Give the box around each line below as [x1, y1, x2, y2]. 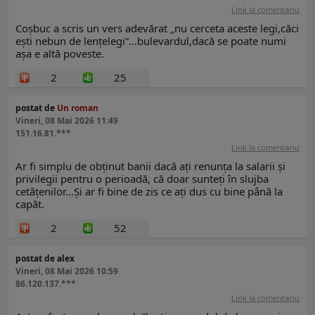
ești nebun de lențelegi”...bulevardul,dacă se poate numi [15, 34, 286, 49]
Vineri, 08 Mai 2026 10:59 [15, 265, 118, 278]
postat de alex [15, 252, 75, 265]
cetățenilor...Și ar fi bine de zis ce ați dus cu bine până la [15, 184, 283, 199]
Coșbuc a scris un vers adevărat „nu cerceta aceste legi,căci [15, 21, 299, 36]
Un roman [57, 102, 98, 115]
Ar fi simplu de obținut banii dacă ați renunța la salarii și [15, 159, 285, 174]
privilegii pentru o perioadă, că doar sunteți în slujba [15, 172, 269, 186]
